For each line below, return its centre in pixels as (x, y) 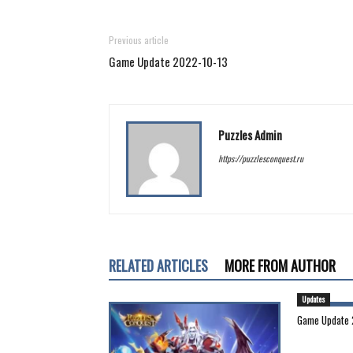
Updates (314, 299)
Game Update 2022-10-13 (168, 61)
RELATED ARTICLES (158, 266)
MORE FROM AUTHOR (280, 266)
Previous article (139, 40)
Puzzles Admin (250, 135)
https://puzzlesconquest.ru (261, 158)
